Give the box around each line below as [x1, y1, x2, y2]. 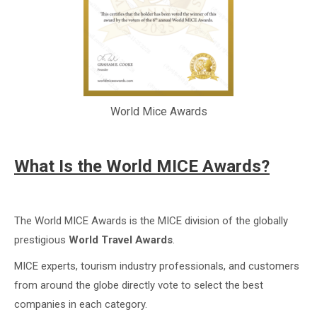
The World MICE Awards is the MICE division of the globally [14, 214, 288, 227]
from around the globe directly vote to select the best [14, 279, 263, 292]
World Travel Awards [69, 234, 173, 246]
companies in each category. [14, 298, 147, 311]
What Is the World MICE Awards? [14, 156, 270, 176]
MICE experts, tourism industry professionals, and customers [14, 260, 299, 272]
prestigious [14, 234, 69, 246]
